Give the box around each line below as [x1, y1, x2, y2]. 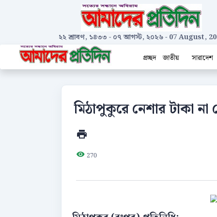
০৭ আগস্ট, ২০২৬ [113, 31, 163, 43]
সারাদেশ [191, 52, 215, 63]
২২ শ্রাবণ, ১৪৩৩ [59, 31, 107, 43]
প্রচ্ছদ [142, 52, 156, 63]
